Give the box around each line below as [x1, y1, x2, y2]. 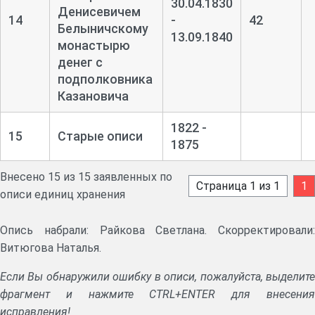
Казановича [57, 89, 129, 104]
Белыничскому [57, 21, 148, 37]
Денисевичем [57, 4, 141, 20]
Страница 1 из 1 [196, 179, 280, 193]
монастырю [57, 38, 130, 53]
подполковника [57, 72, 153, 87]
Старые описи [57, 129, 143, 144]
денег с [57, 55, 103, 70]
